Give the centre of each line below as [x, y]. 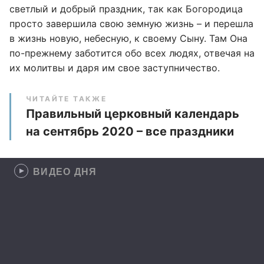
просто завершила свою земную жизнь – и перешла [131, 24]
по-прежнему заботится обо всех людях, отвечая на [132, 53]
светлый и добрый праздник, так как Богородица [126, 9]
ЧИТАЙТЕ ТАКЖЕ [67, 99]
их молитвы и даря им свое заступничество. [115, 68]
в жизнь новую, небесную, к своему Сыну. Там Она [128, 38]
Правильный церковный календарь [133, 114]
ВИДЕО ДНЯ [65, 171]
